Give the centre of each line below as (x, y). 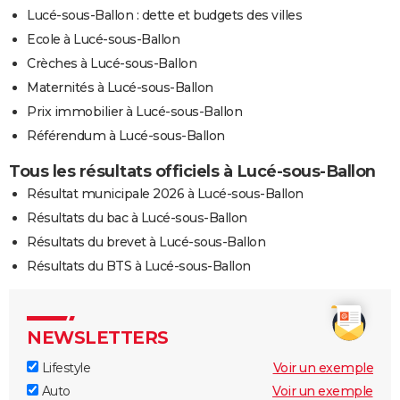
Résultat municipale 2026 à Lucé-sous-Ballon (165, 194)
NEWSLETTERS (98, 338)
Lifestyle (64, 368)
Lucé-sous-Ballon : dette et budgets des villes (164, 16)
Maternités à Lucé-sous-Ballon (120, 88)
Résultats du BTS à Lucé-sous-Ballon (139, 267)
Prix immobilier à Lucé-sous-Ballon (134, 112)
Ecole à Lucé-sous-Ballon (103, 40)
